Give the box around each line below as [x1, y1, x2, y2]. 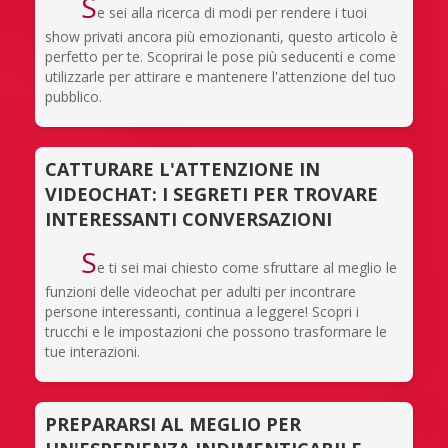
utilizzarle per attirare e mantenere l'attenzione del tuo [45, 67, 396, 86]
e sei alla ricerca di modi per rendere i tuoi [96, 3, 367, 22]
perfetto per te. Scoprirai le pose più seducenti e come [45, 47, 396, 66]
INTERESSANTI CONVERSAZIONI [45, 207, 332, 231]
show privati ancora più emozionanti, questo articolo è [45, 27, 398, 46]
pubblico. [45, 87, 102, 106]
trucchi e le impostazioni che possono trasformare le [45, 322, 387, 341]
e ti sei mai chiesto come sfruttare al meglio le [96, 258, 397, 277]
